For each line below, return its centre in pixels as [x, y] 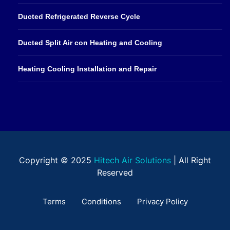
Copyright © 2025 [56, 160]
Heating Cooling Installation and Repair [87, 69]
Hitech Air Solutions [132, 160]
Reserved [115, 172]
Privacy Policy [162, 201]
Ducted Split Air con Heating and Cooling [90, 42]
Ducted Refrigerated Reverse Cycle [79, 16]
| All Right [191, 160]
